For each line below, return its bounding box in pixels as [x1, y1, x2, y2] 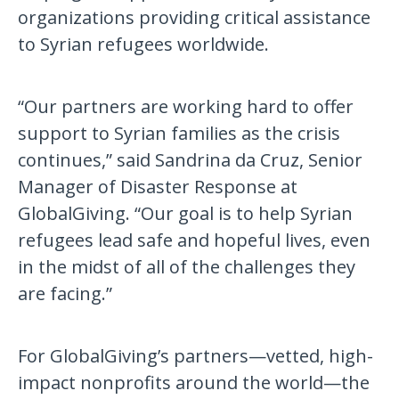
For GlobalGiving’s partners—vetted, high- [18, 344, 374, 369]
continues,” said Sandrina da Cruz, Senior [18, 148, 363, 173]
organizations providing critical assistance [18, 5, 371, 30]
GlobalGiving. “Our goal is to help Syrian [18, 201, 354, 226]
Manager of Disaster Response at [18, 175, 298, 199]
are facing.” [18, 281, 113, 306]
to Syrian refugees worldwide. [18, 32, 270, 57]
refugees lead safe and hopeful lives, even [18, 228, 371, 253]
